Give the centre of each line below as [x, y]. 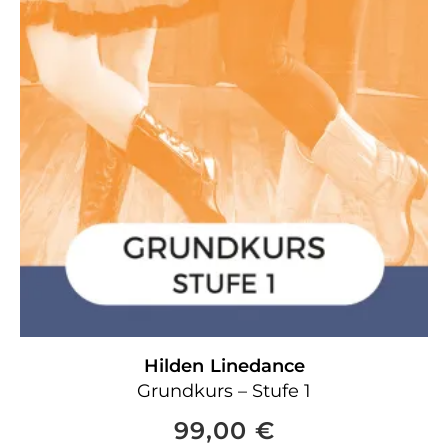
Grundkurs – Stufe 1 [224, 391]
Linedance [257, 366]
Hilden [173, 366]
